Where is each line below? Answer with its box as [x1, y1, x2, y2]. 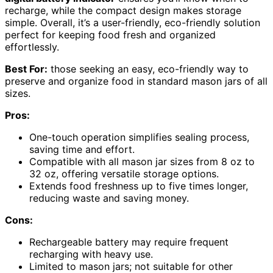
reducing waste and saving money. [29, 191, 189, 204]
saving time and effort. [29, 143, 135, 155]
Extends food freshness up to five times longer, [29, 179, 248, 192]
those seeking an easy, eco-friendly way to [48, 62, 249, 75]
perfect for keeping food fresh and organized [5, 28, 216, 41]
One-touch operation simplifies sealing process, [29, 130, 249, 143]
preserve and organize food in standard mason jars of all [5, 74, 268, 87]
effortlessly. [5, 40, 59, 53]
